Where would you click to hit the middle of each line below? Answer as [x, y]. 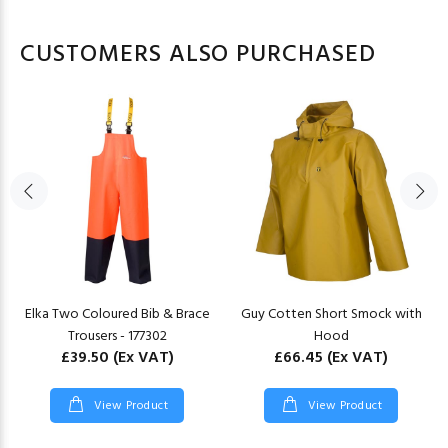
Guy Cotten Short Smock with [331, 315]
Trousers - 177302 [117, 337]
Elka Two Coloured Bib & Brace [117, 315]
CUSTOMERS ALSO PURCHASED [198, 55]
